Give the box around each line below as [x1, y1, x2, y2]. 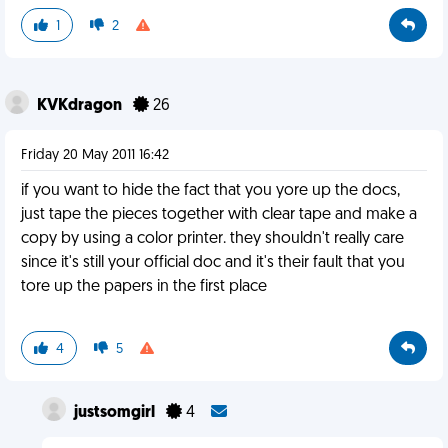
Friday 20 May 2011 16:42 [21, 148, 169, 163]
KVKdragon [37, 98, 125, 114]
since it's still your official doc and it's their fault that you [21, 255, 405, 271]
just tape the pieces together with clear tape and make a [21, 207, 417, 223]
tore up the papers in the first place [21, 279, 267, 295]
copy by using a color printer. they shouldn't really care [21, 231, 404, 247]
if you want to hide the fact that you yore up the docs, [21, 183, 400, 199]
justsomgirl [73, 405, 158, 421]
